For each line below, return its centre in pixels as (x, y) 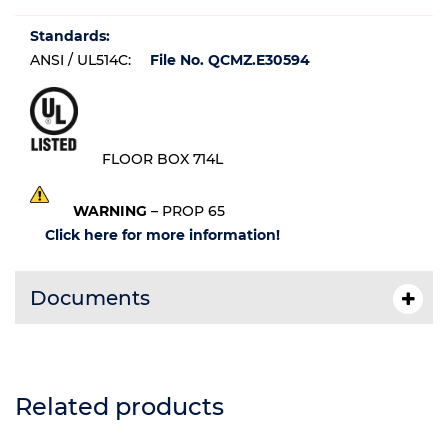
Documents (90, 298)
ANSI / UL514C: (82, 60)
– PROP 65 (186, 211)
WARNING (110, 211)
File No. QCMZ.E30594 (230, 60)
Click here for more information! (162, 235)
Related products (119, 407)
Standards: (70, 36)
